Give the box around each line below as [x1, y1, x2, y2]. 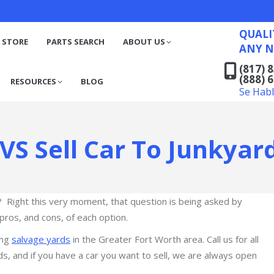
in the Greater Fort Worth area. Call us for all [70, 233, 259, 245]
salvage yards [12, 233, 70, 245]
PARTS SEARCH [46, 36, 105, 47]
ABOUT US [122, 36, 165, 47]
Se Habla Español [153, 45, 232, 58]
